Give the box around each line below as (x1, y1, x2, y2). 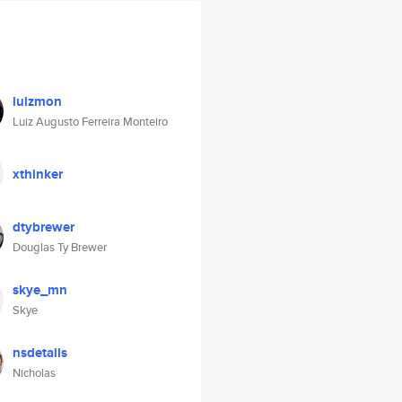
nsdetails (13, 343, 67, 363)
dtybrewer (13, 217, 74, 237)
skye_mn (13, 280, 67, 300)
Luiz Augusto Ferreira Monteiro (13, 113, 168, 130)
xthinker (13, 164, 63, 184)
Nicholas (13, 364, 56, 381)
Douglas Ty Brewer (13, 239, 107, 256)
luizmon (13, 92, 62, 111)
